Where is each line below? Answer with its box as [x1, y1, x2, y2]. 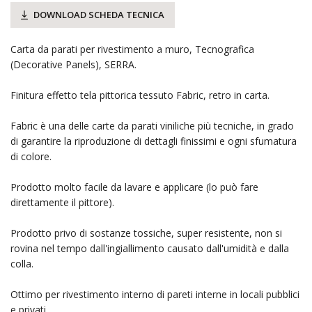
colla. [10, 256, 33, 270]
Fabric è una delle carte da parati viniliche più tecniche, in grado [10, 118, 294, 132]
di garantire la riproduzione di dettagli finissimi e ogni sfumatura [10, 134, 297, 148]
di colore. [10, 149, 52, 163]
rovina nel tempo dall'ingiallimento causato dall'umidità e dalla [10, 241, 289, 255]
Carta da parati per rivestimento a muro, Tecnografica [10, 42, 254, 56]
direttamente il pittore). [10, 195, 114, 209]
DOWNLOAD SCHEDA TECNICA [33, 8, 164, 21]
